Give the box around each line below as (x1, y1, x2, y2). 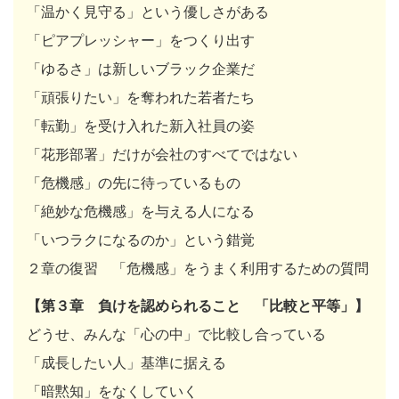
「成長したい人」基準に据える (27, 353, 226, 371)
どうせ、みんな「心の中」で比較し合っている (27, 324, 326, 343)
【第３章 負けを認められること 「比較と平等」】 (27, 296, 369, 314)
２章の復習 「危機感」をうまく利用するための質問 (27, 258, 369, 277)
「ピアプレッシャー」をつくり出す (27, 30, 255, 49)
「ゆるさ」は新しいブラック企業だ (27, 59, 255, 77)
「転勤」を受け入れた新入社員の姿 (27, 116, 255, 134)
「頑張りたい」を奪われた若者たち (27, 87, 255, 106)
